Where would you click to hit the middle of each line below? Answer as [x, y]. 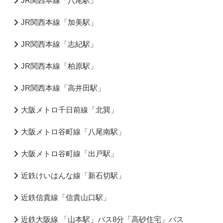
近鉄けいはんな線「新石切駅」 [73, 175]
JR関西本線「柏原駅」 [59, 66]
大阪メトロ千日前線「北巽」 [69, 110]
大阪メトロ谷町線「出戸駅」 [69, 153]
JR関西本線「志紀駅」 [59, 44]
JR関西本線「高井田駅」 [63, 88]
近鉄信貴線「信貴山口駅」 [65, 197]
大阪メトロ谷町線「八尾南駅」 [73, 131]
